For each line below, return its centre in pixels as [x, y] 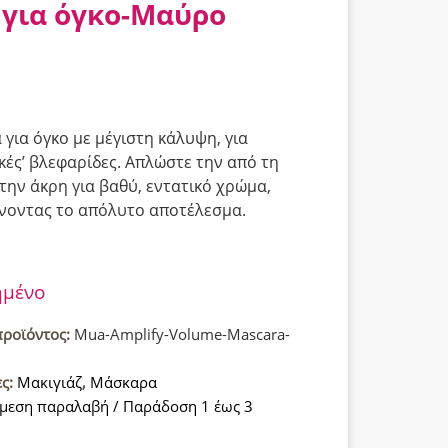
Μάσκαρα [123, 381]
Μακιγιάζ [49, 381]
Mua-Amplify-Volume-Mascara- [182, 333]
